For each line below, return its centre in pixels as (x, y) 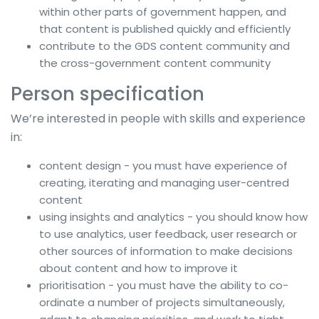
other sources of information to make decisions (166, 251)
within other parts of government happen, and (163, 11)
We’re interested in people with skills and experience (158, 119)
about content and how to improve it (138, 268)
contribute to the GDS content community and (164, 46)
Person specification (108, 93)
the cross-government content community (155, 63)
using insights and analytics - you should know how (173, 217)
